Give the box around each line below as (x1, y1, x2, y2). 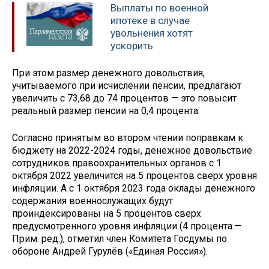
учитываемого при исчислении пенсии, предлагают (12, 80, 241, 92)
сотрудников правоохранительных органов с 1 (12, 157, 222, 169)
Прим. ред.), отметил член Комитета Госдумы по (12, 232, 227, 244)
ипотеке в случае (110, 14, 190, 27)
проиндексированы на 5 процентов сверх (12, 207, 201, 219)
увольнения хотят (110, 27, 193, 40)
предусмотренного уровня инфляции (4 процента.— (12, 220, 241, 232)
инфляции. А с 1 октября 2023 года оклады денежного (12, 182, 255, 194)
